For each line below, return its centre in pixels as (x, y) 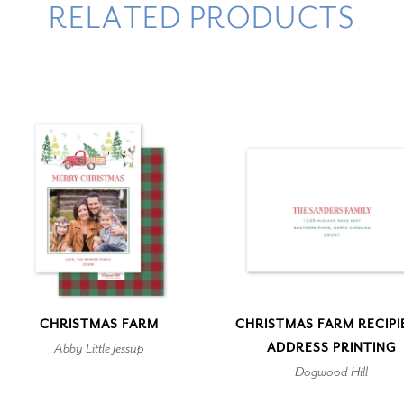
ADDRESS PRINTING (331, 347)
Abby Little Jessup (100, 348)
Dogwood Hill (332, 371)
